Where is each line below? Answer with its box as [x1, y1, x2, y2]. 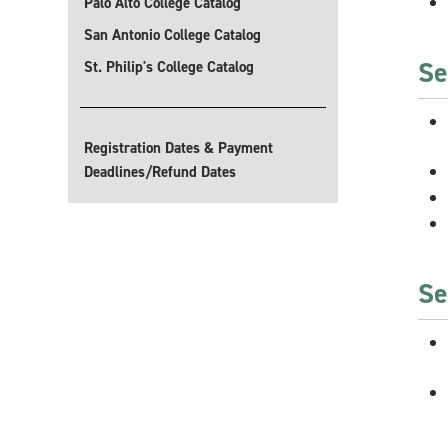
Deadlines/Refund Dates [84, 162, 236, 182]
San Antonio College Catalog [84, 25, 261, 45]
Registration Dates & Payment [84, 138, 273, 158]
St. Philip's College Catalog [84, 57, 254, 77]
